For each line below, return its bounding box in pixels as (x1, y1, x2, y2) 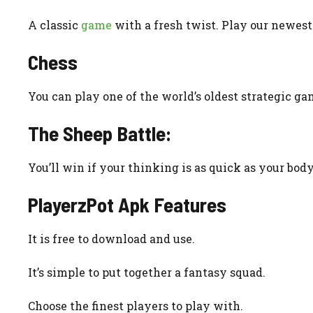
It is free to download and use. (28, 231, 195, 246)
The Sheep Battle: (28, 120, 171, 145)
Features (150, 191, 226, 217)
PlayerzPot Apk (28, 191, 150, 217)
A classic (28, 17, 81, 32)
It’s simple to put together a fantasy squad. (28, 264, 265, 279)
